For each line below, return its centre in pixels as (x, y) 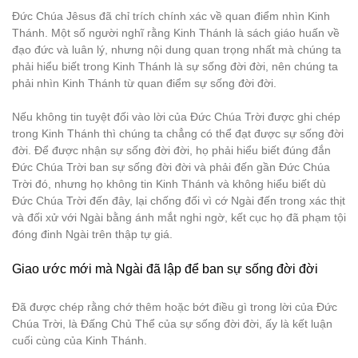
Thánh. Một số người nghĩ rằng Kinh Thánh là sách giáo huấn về (176, 33)
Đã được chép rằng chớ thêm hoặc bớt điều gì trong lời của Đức (175, 307)
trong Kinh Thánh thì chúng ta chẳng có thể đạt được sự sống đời (178, 133)
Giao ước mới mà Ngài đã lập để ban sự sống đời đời (165, 269)
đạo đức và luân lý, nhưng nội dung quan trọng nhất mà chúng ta (177, 50)
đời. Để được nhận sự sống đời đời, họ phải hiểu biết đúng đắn (171, 150)
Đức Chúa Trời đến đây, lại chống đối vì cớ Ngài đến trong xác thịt (179, 201)
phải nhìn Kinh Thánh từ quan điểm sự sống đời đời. (144, 83)
